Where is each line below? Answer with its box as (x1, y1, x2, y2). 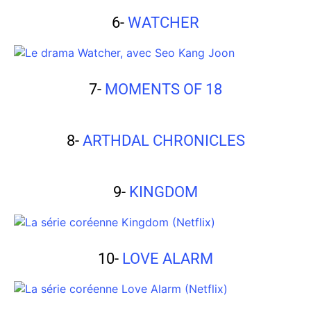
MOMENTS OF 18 (105, 81, 222, 99)
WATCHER (128, 14, 199, 32)
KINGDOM (129, 183, 198, 201)
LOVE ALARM (122, 250, 213, 268)
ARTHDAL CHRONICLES (82, 132, 245, 150)
